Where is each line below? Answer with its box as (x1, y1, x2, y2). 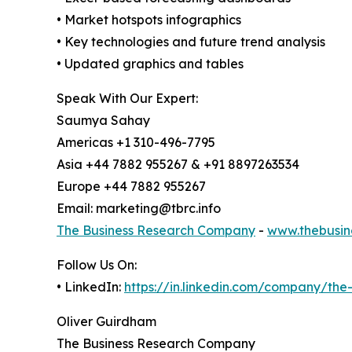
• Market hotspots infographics (57, 11, 241, 27)
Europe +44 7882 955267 (57, 178, 206, 194)
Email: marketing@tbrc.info (57, 200, 221, 216)
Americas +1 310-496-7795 (57, 134, 215, 150)
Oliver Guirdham (57, 313, 156, 329)
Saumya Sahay (57, 112, 150, 128)
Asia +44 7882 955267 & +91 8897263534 (57, 156, 299, 172)
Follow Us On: (57, 256, 137, 273)
